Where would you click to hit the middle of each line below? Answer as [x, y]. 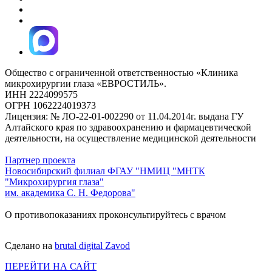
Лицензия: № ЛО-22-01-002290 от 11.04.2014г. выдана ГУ [124, 116]
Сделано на [30, 245]
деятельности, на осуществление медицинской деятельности [131, 138]
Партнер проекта [40, 160]
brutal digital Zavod [92, 245]
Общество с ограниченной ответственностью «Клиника [121, 72]
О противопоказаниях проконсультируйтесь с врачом [115, 214]
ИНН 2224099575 [41, 94]
